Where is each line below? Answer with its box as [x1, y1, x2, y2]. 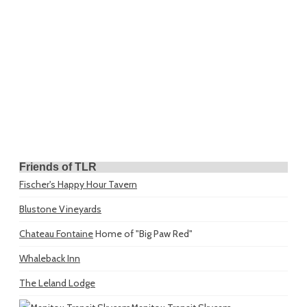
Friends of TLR [19, 161, 97, 173]
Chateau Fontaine [19, 228, 93, 241]
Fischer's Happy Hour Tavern [19, 178, 137, 191]
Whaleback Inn [19, 252, 80, 265]
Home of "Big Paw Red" [93, 228, 193, 241]
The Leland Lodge [19, 277, 95, 290]
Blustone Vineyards [19, 203, 101, 216]
